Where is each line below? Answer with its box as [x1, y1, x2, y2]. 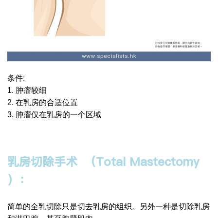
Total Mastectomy [96, 153, 199, 170]
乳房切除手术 [7, 153, 77, 170]
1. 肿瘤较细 [7, 86, 47, 94]
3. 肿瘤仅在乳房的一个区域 [7, 110, 101, 119]
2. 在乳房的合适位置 [7, 98, 78, 107]
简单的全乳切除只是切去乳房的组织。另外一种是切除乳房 [7, 202, 210, 211]
